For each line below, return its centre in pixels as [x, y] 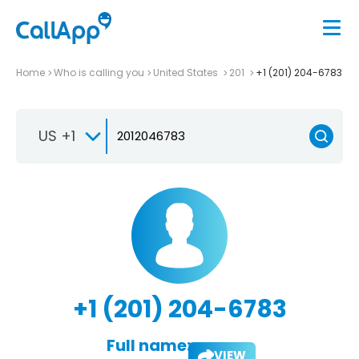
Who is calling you [99, 72]
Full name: [148, 345]
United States [187, 72]
